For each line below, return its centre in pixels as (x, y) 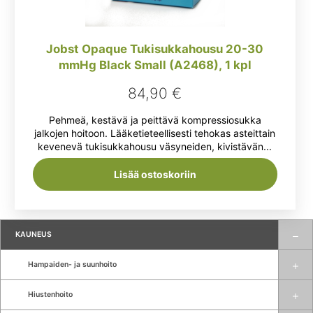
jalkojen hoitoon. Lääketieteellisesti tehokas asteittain (155, 133)
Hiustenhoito (50, 294)
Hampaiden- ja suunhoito (72, 264)
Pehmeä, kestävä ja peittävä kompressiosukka (155, 120)
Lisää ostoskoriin (155, 175)
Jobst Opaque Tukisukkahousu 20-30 (155, 49)
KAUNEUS (34, 234)
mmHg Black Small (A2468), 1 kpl (155, 65)
